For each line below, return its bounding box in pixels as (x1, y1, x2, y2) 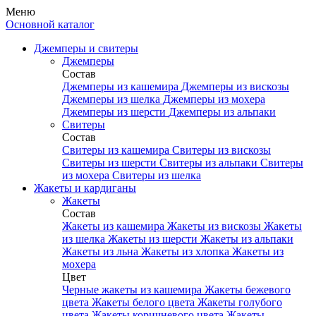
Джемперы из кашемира (62, 80, 181, 92)
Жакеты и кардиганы (34, 182, 136, 194)
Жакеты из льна (62, 245, 141, 257)
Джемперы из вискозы (181, 80, 289, 92)
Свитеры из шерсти (62, 157, 159, 169)
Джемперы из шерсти (62, 106, 169, 118)
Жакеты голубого (197, 296, 282, 308)
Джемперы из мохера (163, 93, 265, 105)
